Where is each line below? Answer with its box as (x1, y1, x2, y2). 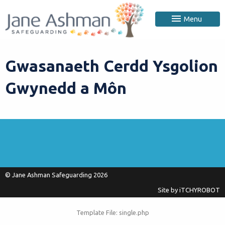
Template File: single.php (76, 208, 149, 216)
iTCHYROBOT (179, 186, 220, 193)
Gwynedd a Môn (5, 78, 127, 97)
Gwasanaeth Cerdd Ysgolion (5, 56, 218, 75)
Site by (158, 186, 179, 193)
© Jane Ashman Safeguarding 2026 (5, 171, 107, 178)
